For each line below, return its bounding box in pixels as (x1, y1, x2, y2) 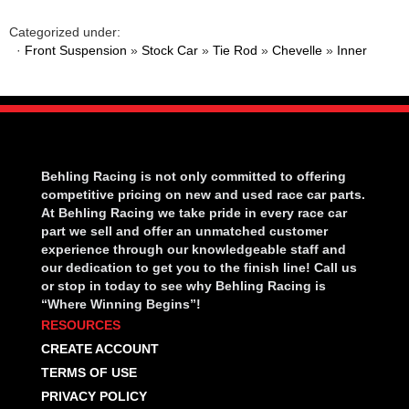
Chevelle (272, 43, 322, 58)
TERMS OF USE (41, 365, 137, 381)
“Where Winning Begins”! (41, 297, 201, 312)
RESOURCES (41, 318, 121, 333)
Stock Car (142, 43, 198, 58)
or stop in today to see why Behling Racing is (41, 278, 326, 294)
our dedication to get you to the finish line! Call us (41, 260, 357, 276)
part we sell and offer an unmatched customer (41, 224, 328, 239)
